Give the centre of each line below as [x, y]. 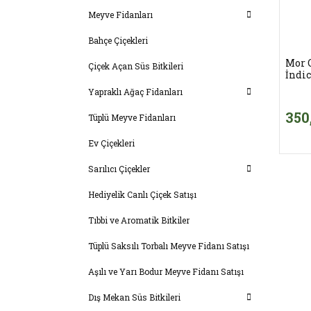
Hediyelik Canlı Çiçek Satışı [142, 194]
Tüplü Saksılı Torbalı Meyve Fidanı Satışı [169, 245]
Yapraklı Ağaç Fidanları [135, 91]
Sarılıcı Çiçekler [119, 168]
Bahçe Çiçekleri [118, 40]
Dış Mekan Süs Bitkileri [134, 297]
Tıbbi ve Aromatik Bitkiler [139, 220]
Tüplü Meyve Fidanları [132, 117]
